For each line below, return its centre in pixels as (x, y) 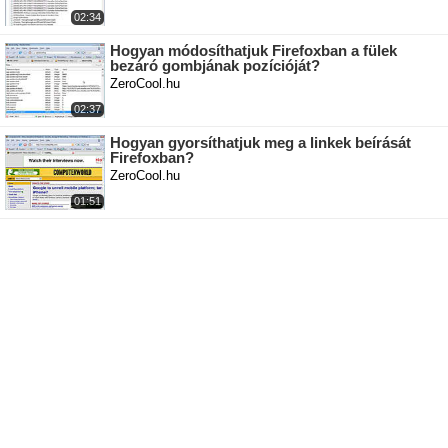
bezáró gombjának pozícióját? (215, 66)
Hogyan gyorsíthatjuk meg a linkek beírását (260, 143)
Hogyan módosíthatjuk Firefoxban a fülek (253, 51)
